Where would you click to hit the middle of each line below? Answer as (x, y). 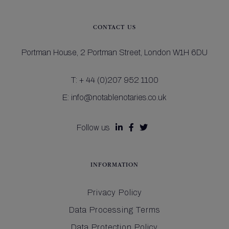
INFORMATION (114, 165)
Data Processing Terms (114, 210)
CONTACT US (114, 28)
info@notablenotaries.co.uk (119, 97)
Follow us (93, 127)
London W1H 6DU (176, 52)
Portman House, (51, 52)
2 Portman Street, (112, 52)
